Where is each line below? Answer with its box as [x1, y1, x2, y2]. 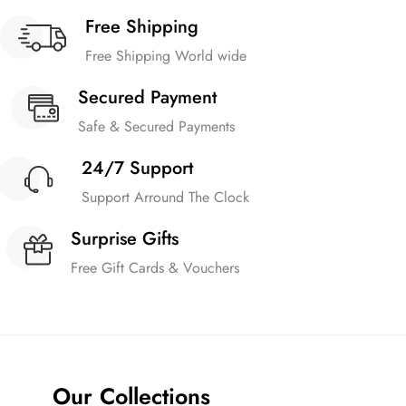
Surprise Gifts [71, 225, 179, 252]
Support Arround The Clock [82, 186, 249, 208]
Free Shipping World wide [84, 44, 246, 66]
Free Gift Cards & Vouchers [71, 256, 239, 278]
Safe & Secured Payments [78, 115, 235, 137]
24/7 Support [82, 154, 193, 181]
